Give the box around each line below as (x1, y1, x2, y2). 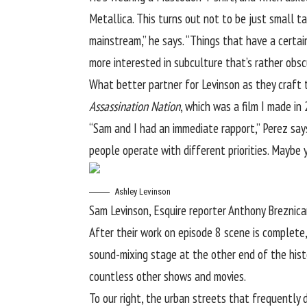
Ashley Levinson (114, 186, 171, 197)
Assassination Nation (89, 97, 180, 114)
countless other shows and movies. (89, 268, 246, 285)
